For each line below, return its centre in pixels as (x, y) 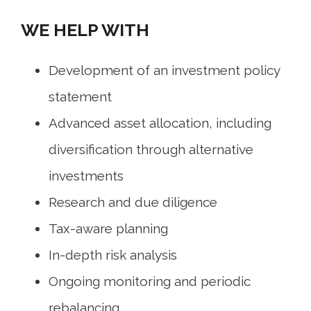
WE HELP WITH (85, 30)
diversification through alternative (151, 149)
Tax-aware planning (108, 228)
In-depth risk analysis (113, 255)
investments (86, 176)
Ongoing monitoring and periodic (150, 281)
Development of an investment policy (164, 70)
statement (80, 96)
